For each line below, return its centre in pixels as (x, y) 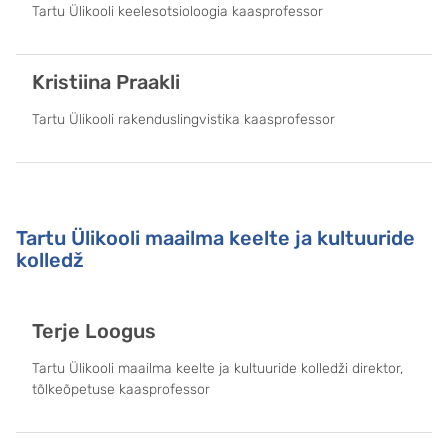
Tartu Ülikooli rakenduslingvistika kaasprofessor (183, 119)
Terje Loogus (94, 330)
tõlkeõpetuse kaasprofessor (121, 389)
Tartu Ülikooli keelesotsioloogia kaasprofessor (177, 11)
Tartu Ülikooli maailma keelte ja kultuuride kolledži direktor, (217, 368)
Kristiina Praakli (106, 81)
